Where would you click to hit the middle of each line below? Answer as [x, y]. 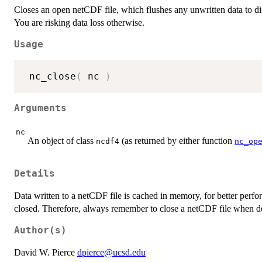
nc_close [50, 77]
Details [35, 173]
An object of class [62, 141]
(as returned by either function [177, 141]
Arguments [40, 108]
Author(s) [40, 230]
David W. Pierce [46, 252]
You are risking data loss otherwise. [79, 23]
